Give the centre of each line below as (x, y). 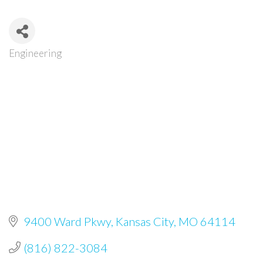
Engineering (36, 53)
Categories (43, 60)
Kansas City (145, 221)
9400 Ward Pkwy (67, 221)
